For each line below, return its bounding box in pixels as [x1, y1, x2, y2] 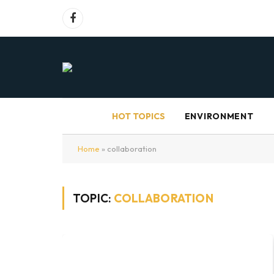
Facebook [72, 18, 111, 29]
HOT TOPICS [111, 110, 165, 122]
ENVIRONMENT [184, 111, 254, 122]
